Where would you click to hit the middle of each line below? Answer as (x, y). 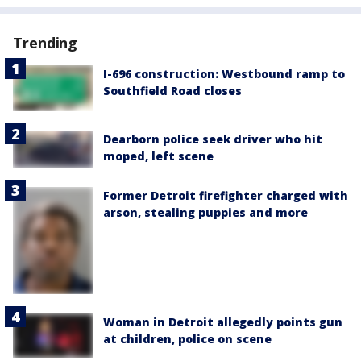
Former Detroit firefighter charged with (226, 195)
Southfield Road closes (172, 91)
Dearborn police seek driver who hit (213, 139)
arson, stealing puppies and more (205, 212)
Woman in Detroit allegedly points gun (223, 322)
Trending (46, 43)
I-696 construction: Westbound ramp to (224, 74)
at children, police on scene (187, 338)
